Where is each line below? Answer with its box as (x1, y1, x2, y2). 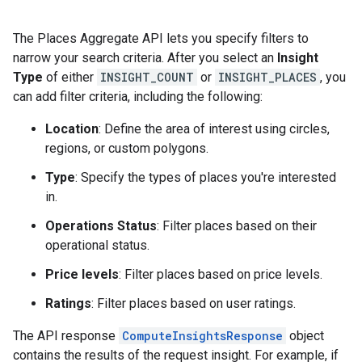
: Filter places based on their (157, 217, 317, 234)
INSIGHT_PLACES (218, 69, 317, 85)
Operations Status (45, 217, 157, 234)
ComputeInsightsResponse (122, 327, 283, 343)
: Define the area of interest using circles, (99, 120, 330, 137)
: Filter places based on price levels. (119, 266, 322, 282)
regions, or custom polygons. (45, 140, 208, 156)
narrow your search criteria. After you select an (13, 49, 277, 65)
